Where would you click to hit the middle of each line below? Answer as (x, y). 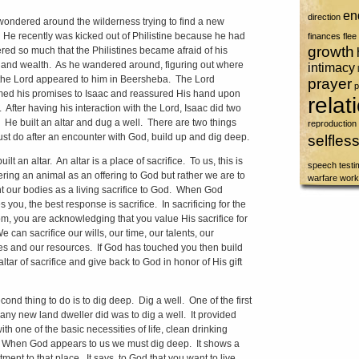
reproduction (332, 123)
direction (324, 17)
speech (322, 165)
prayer (329, 84)
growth (331, 52)
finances (324, 36)
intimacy (331, 68)
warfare (322, 178)
